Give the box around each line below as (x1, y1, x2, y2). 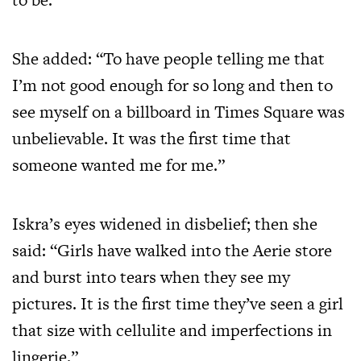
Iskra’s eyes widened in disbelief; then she (12, 212, 317, 236)
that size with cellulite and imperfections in (12, 318, 332, 342)
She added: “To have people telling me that (12, 47, 325, 71)
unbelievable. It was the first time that (12, 127, 291, 151)
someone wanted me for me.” (12, 153, 225, 177)
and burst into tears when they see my (12, 265, 290, 289)
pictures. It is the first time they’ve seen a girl (12, 292, 343, 316)
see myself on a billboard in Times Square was (12, 100, 345, 124)
